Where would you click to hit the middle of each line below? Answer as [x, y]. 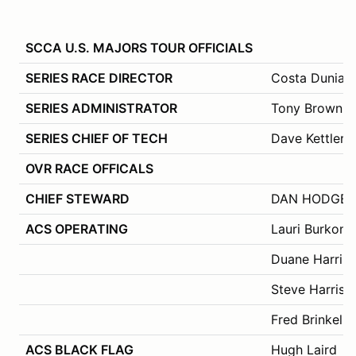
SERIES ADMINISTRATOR [101, 108]
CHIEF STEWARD [77, 198]
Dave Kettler [308, 138]
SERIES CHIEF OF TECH [97, 138]
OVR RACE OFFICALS [89, 168]
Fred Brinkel [307, 319]
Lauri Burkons [312, 228]
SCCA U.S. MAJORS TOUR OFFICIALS [139, 47]
